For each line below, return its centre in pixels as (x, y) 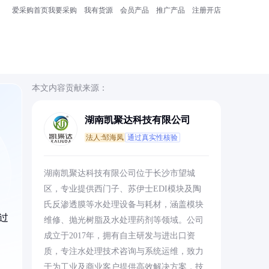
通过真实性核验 (152, 138)
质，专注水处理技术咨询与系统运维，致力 (123, 251)
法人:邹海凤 (104, 138)
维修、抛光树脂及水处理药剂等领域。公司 (123, 220)
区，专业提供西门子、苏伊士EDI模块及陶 (122, 189)
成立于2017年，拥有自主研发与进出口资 (119, 236)
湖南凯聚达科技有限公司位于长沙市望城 (119, 173)
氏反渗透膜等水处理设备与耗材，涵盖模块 (123, 204)
